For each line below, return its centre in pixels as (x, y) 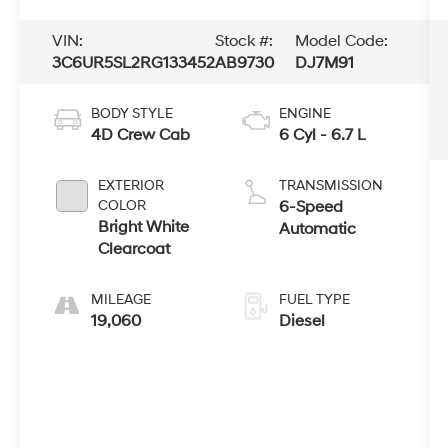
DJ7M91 (324, 63)
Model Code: (341, 41)
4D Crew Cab (141, 135)
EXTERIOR (131, 186)
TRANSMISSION (330, 186)
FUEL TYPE (314, 300)
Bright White (144, 227)
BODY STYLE (132, 114)
